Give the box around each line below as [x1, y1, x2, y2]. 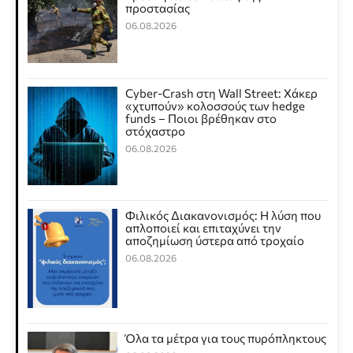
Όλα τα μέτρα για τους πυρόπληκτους [125, 331, 327, 346]
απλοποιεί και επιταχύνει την [125, 221, 282, 236]
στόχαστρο [125, 123, 186, 138]
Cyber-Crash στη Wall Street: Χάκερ [125, 85, 318, 100]
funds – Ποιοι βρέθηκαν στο [125, 110, 277, 125]
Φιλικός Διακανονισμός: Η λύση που [125, 208, 321, 223]
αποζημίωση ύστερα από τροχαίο [125, 233, 305, 248]
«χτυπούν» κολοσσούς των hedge [125, 98, 306, 113]
